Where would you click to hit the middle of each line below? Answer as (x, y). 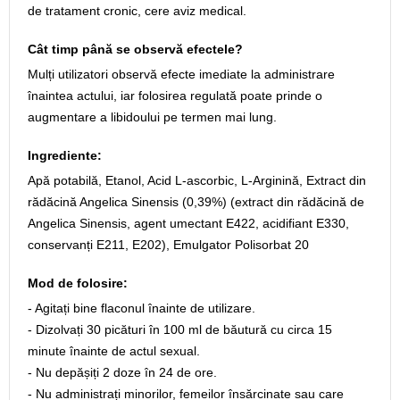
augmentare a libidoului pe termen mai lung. (152, 117)
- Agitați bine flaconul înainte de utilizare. (142, 308)
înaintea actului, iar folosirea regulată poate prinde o (175, 96)
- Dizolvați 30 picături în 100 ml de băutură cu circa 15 (180, 329)
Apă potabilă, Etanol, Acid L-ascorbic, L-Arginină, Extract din (197, 180)
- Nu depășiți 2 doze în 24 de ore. (122, 372)
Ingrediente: (65, 155)
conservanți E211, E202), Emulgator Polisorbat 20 (168, 245)
